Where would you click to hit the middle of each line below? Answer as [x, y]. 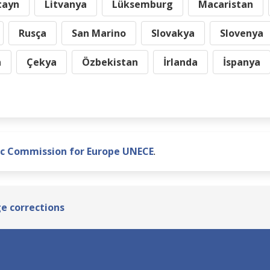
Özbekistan [110, 62]
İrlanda [181, 62]
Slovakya [173, 33]
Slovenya [242, 33]
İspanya [242, 62]
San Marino [99, 33]
